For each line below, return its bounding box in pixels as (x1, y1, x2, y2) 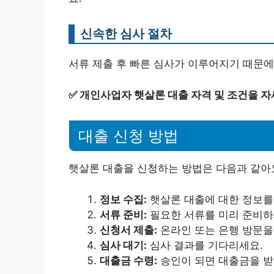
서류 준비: (100, 208, 147, 221)
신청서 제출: (100, 223, 157, 236)
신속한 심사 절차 (80, 26, 172, 41)
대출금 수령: (100, 254, 157, 267)
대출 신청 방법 (78, 127, 179, 145)
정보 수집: (100, 193, 147, 206)
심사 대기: (100, 239, 147, 251)
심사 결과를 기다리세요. (147, 239, 263, 251)
